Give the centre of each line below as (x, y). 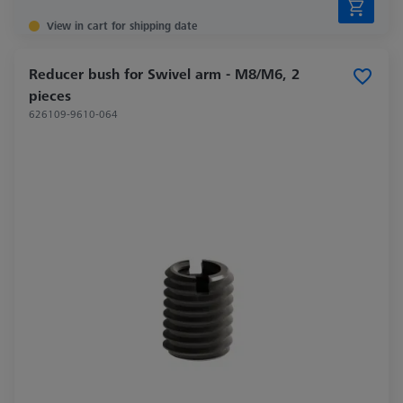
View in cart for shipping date (122, 26)
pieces (50, 96)
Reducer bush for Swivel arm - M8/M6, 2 (164, 74)
